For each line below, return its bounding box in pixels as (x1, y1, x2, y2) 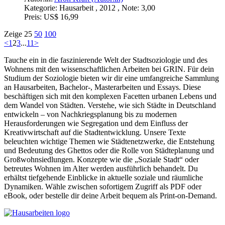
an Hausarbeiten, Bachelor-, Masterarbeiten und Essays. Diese (4, 83, 201, 92)
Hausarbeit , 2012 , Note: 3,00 (59, 4, 155, 13)
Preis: (24, 13, 44, 22)
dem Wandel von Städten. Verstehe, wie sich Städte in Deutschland (4, 101, 216, 110)
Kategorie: (24, 4, 59, 13)
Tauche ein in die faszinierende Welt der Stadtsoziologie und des (4, 56, 207, 65)
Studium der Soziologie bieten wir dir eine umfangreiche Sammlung (4, 74, 219, 83)
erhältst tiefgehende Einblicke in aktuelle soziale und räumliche (4, 173, 203, 182)
